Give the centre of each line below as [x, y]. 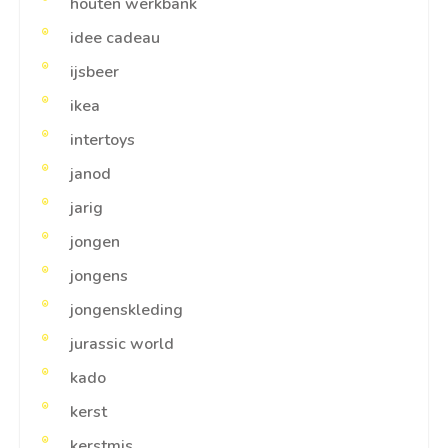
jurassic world [122, 344]
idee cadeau [115, 38]
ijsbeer [94, 72]
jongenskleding [126, 310]
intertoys [102, 140]
